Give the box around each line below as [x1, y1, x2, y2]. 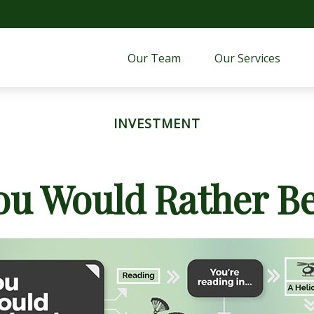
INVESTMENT [114, 115, 200, 132]
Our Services [214, 50, 284, 66]
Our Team [128, 50, 182, 66]
